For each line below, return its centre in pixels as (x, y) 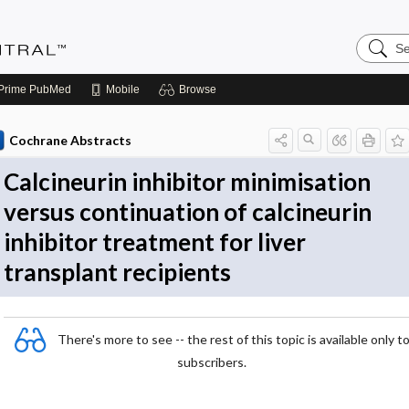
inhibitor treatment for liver (155, 242)
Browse (198, 89)
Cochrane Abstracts (70, 140)
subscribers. (211, 362)
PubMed (49, 89)
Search (378, 40)
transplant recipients (117, 272)
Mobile (123, 89)
